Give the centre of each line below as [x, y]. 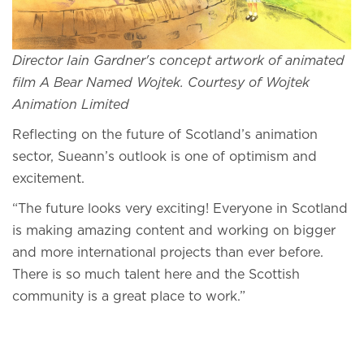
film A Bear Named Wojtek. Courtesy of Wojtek [161, 83]
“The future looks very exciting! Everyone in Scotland [180, 209]
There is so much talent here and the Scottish [156, 275]
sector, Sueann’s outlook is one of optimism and [165, 157]
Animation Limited [71, 105]
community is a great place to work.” [131, 297]
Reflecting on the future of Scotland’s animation [165, 135]
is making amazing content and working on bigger [174, 231]
